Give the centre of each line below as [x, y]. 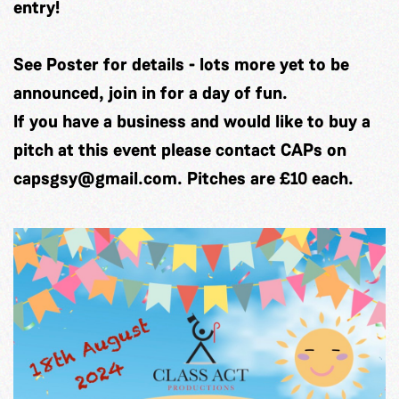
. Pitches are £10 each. [265, 179]
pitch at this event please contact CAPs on [180, 150]
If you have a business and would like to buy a [192, 122]
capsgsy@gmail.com [95, 179]
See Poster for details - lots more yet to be [181, 65]
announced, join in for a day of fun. [151, 93]
